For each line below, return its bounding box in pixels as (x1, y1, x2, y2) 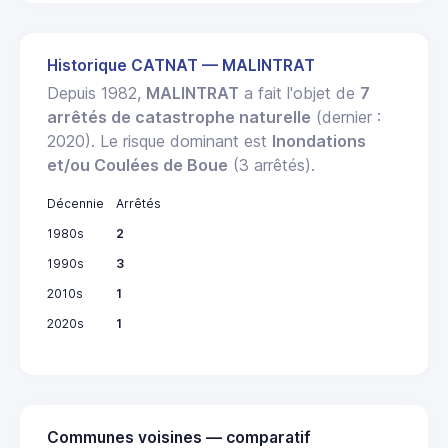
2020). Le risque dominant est (47, 130, 272, 151)
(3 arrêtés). (228, 154, 315, 175)
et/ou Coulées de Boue (47, 154, 228, 175)
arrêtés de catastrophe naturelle (47, 106, 311, 127)
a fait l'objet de (239, 82, 360, 103)
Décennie (47, 195, 104, 211)
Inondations (272, 130, 366, 151)
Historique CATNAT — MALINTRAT (47, 55, 315, 75)
